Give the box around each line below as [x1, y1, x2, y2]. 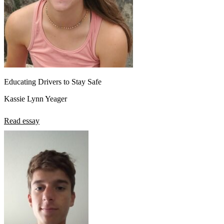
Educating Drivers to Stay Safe [4, 77, 101, 86]
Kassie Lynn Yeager [4, 94, 67, 103]
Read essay [4, 116, 39, 125]
